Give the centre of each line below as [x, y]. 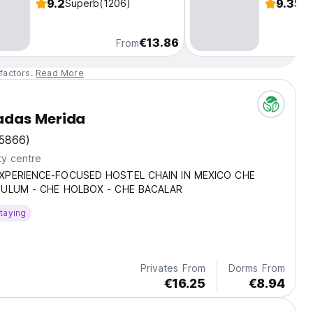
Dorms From [257, 268]
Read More [60, 73]
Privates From [173, 268]
